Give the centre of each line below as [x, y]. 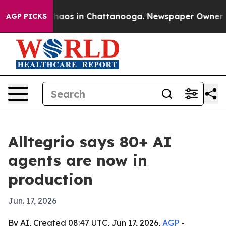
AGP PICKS [26, 16]
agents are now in [78, 160]
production [50, 179]
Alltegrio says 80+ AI [90, 142]
